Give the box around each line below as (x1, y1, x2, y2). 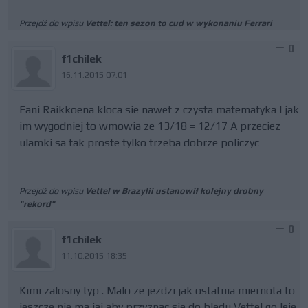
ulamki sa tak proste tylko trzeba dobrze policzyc (19, 136, 259, 149)
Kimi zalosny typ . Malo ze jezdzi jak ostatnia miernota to (19, 284, 295, 297)
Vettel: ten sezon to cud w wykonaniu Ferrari (85, 18, 272, 28)
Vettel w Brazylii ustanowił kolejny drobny (85, 186, 263, 196)
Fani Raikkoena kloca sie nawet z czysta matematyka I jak (19, 103, 299, 116)
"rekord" (19, 199, 55, 209)
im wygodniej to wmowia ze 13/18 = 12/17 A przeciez (19, 120, 280, 133)
